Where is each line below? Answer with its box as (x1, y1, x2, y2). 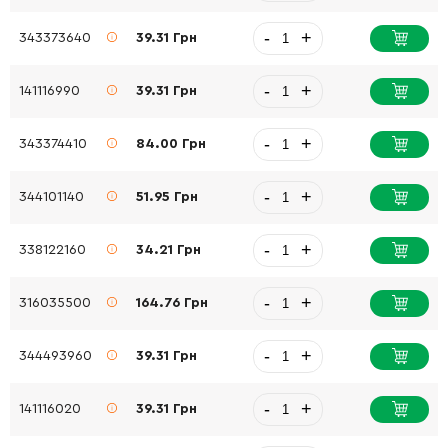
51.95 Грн (136, 190, 199, 204)
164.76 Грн (136, 296, 209, 310)
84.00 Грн (136, 137, 207, 151)
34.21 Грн (136, 243, 202, 257)
